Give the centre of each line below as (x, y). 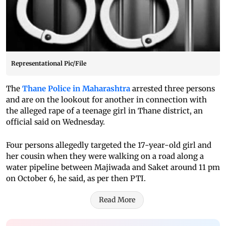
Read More (117, 200)
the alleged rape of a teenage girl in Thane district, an (104, 111)
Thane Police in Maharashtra (76, 89)
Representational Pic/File (49, 64)
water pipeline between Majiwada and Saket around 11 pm (113, 167)
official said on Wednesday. (55, 122)
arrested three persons (173, 89)
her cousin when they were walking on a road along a (105, 156)
